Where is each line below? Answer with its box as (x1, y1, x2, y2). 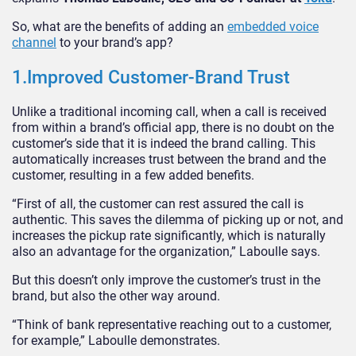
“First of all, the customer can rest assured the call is (12, 196, 304, 212)
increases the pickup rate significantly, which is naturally (12, 228, 326, 244)
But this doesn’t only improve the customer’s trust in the (12, 273, 320, 288)
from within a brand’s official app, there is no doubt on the (12, 120, 334, 136)
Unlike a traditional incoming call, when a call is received (12, 104, 327, 120)
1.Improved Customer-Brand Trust (12, 67, 290, 89)
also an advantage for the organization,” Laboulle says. (12, 244, 320, 260)
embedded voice (227, 19, 319, 35)
